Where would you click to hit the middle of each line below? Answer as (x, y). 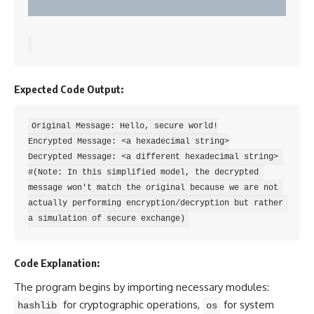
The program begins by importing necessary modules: (142, 287)
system (257, 304)
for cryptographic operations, (131, 304)
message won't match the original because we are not (153, 187)
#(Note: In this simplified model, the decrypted (143, 172)
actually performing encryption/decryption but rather (156, 203)
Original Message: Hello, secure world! (125, 126)
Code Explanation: (57, 263)
